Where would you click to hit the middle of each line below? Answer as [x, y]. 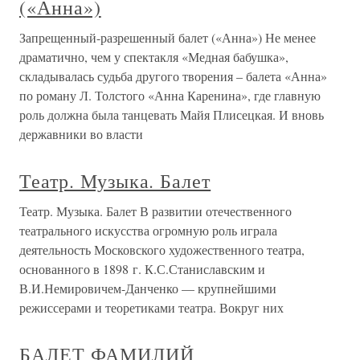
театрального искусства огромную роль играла [148, 230]
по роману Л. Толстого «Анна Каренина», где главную [170, 95]
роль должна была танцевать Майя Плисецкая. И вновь [172, 114]
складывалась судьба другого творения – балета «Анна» [173, 76]
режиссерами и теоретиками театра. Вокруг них [151, 307]
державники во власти [81, 133]
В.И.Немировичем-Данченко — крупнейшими [148, 288]
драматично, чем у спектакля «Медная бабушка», [154, 56]
